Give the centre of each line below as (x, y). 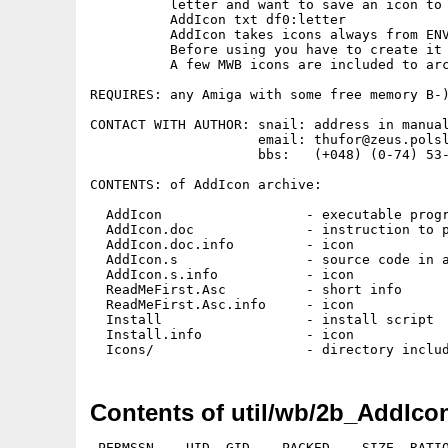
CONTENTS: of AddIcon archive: (206, 184)
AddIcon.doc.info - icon (222, 244)
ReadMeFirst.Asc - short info (246, 289)
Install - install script (262, 319)
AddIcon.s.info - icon (222, 274)
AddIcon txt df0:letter (218, 19)
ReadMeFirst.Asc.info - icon (222, 304)
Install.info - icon (222, 334)
